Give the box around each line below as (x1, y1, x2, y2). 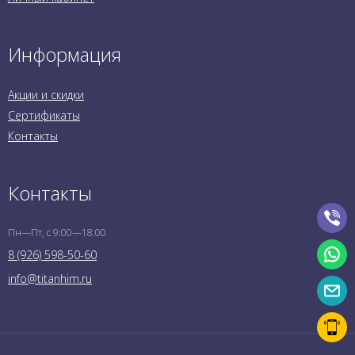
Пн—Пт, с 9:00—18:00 (8, 225, 106, 239)
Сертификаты (8, 107, 80, 123)
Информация (8, 40, 121, 67)
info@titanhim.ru (8, 270, 92, 286)
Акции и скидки (8, 86, 84, 102)
